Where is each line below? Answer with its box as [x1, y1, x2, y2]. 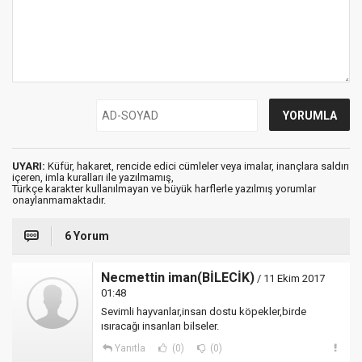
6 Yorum [65, 229, 109, 242]
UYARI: [12, 160, 45, 172]
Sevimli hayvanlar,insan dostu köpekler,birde [101, 305, 306, 318]
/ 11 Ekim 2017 [255, 272, 325, 284]
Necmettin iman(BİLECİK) [101, 270, 255, 285]
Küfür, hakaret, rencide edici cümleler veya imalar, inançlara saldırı [45, 160, 349, 172]
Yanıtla [114, 343, 145, 354]
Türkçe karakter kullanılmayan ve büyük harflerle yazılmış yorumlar [12, 183, 316, 195]
